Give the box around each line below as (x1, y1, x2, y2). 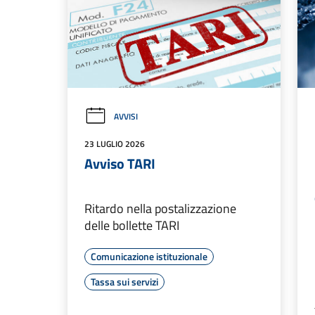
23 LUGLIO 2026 (84, 136, 145, 150)
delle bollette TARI (84, 215, 179, 235)
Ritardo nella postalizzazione (84, 198, 236, 218)
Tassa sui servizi (91, 274, 158, 289)
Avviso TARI (84, 152, 155, 174)
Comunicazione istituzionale (91, 248, 207, 264)
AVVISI (114, 109, 138, 123)
